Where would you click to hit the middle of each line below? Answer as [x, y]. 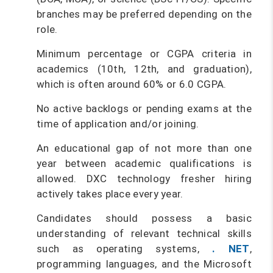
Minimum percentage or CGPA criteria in [144, 54]
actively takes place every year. [110, 194]
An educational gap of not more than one [144, 148]
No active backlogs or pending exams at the [144, 108]
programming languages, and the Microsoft [144, 264]
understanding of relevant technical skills [144, 233]
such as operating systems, [125, 249]
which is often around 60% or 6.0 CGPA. [132, 84]
